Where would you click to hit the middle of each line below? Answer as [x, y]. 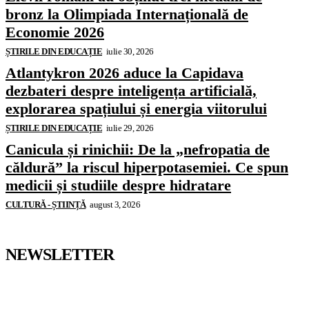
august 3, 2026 [115, 205]
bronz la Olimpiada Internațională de [127, 14]
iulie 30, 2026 [130, 52]
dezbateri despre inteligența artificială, [131, 91]
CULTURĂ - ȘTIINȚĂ [46, 205]
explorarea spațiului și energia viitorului [136, 109]
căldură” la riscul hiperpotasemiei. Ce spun [147, 168]
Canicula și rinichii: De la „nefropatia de [138, 150]
